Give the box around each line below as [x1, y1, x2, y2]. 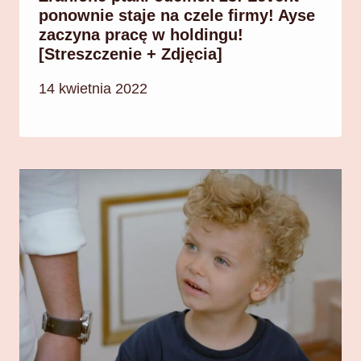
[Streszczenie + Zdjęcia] [39, 44, 222, 63]
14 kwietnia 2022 [39, 81, 147, 98]
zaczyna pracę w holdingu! [39, 25, 243, 44]
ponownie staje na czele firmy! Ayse [39, 6, 315, 24]
